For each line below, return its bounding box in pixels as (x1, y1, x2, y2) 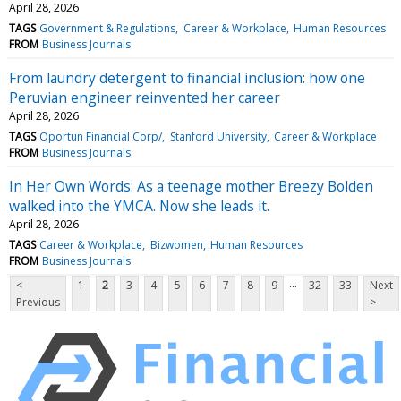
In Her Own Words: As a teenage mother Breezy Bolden (9, 175, 373, 196)
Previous (16, 294, 60, 310)
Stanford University (169, 128, 267, 144)
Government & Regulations (39, 20, 176, 36)
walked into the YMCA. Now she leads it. (9, 195, 269, 216)
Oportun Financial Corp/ (39, 128, 163, 144)
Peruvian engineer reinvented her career (9, 87, 280, 107)
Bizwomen (149, 236, 203, 252)
